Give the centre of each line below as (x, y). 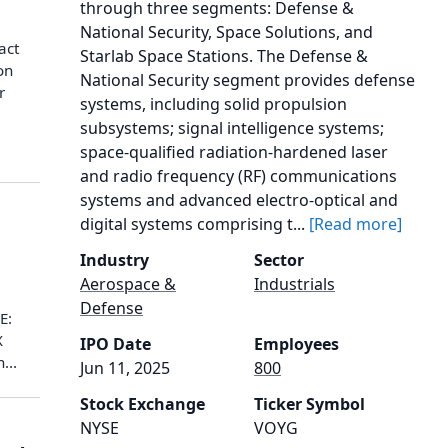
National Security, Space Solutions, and (226, 32)
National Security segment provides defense (247, 80)
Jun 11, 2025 (125, 368)
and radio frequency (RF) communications (238, 176)
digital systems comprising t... (194, 224)
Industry (114, 260)
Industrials (294, 284)
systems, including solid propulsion (213, 104)
